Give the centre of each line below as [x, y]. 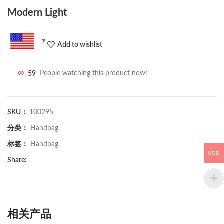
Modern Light [37, 13]
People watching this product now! [94, 74]
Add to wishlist [80, 45]
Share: [17, 161]
